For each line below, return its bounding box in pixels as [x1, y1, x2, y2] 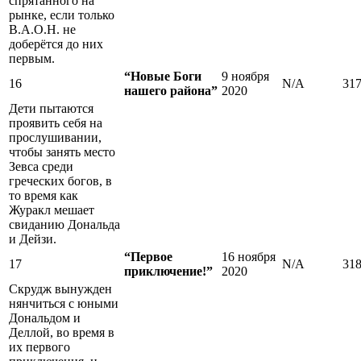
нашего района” [124, 83, 218, 98]
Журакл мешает [9, 202, 94, 217]
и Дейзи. [9, 231, 56, 246]
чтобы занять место [9, 144, 115, 159]
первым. [9, 51, 55, 65]
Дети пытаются [9, 101, 93, 115]
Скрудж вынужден [9, 281, 112, 296]
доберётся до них [9, 36, 103, 51]
